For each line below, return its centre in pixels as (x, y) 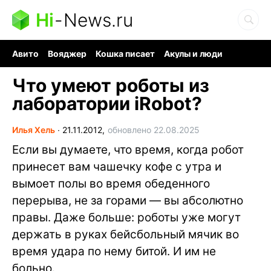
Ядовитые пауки (195, 64)
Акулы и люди (193, 54)
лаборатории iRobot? (107, 103)
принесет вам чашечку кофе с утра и (117, 167)
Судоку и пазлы (118, 64)
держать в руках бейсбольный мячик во (126, 234)
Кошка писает (125, 54)
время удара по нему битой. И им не (114, 251)
